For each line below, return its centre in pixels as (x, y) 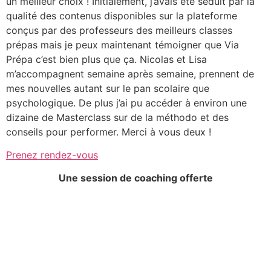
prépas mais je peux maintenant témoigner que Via (122, 44)
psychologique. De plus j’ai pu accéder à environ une (126, 103)
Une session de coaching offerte (135, 178)
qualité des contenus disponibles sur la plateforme (122, 15)
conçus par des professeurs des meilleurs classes (119, 30)
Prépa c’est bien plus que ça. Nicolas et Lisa (106, 59)
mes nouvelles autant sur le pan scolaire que (108, 88)
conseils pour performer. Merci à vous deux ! (109, 132)
